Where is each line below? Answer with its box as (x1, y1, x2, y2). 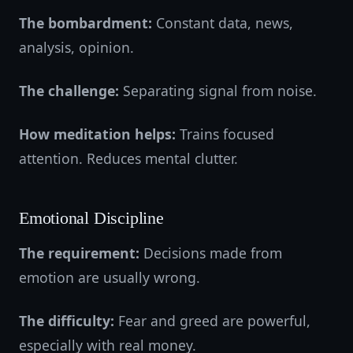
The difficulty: (19, 311, 114, 330)
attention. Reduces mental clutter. (19, 149, 238, 168)
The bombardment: (19, 13, 152, 32)
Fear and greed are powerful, (114, 311, 310, 330)
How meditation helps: (19, 124, 176, 143)
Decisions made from (139, 243, 282, 262)
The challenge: (19, 81, 119, 100)
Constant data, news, (152, 13, 293, 32)
